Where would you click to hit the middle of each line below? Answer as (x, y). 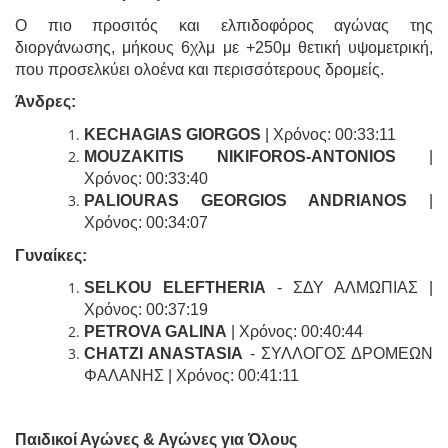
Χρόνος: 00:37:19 (146, 310)
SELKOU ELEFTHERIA (175, 288)
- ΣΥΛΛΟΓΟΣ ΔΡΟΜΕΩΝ (338, 354)
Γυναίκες (48, 255)
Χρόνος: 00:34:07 (146, 222)
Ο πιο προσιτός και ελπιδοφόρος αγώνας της (224, 25)
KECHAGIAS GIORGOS (172, 134)
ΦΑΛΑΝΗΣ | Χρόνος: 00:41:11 (191, 376)
